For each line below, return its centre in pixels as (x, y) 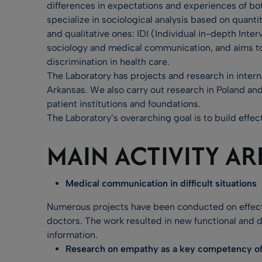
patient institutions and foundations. (124, 104)
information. (72, 235)
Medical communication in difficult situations (161, 183)
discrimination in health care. (108, 62)
